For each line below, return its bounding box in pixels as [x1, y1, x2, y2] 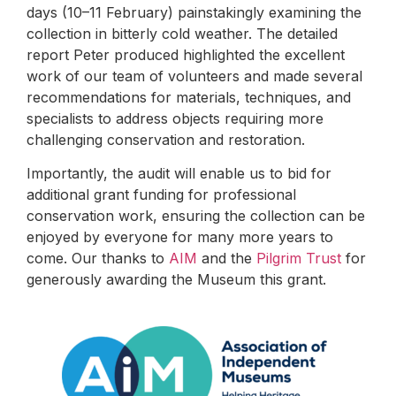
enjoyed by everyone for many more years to [27, 228, 333, 247]
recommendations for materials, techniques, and [27, 88, 351, 106]
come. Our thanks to [27, 249, 169, 268]
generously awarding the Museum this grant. [27, 270, 326, 289]
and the [197, 249, 256, 268]
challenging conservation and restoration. [27, 130, 305, 148]
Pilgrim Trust [256, 249, 341, 268]
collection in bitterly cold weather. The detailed [27, 24, 338, 42]
